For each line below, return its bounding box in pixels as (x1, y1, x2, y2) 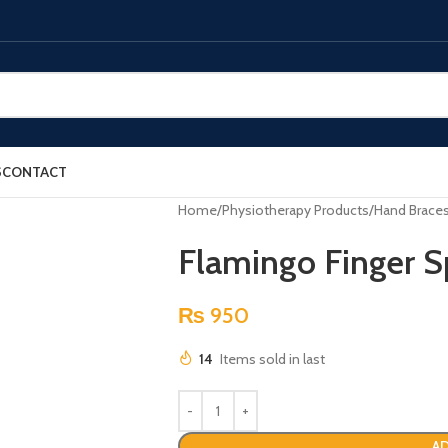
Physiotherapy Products (221, 201, 369, 219)
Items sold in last (219, 350, 325, 368)
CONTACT (2, 164, 67, 180)
